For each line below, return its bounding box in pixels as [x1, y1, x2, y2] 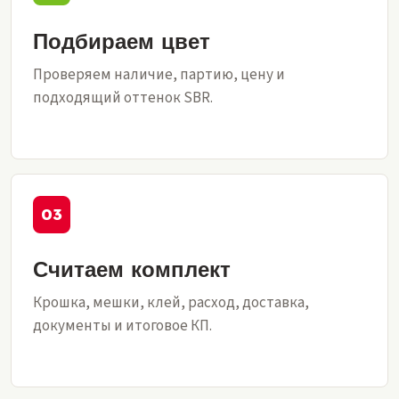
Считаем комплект [33, 256, 231, 282]
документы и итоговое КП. [33, 315, 212, 337]
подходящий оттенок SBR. [33, 87, 213, 109]
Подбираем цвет [33, 28, 210, 54]
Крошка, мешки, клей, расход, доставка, [33, 292, 309, 313]
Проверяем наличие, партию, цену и [33, 64, 285, 85]
